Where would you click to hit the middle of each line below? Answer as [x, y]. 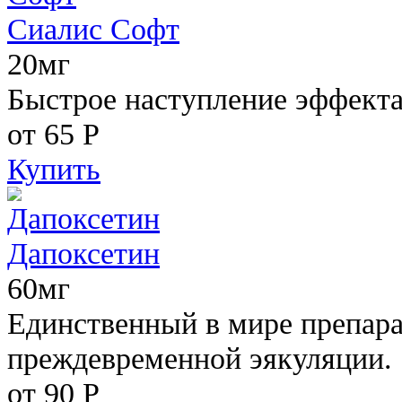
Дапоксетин [83, 253]
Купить [54, 168]
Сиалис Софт [93, 28]
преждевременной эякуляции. [200, 358]
